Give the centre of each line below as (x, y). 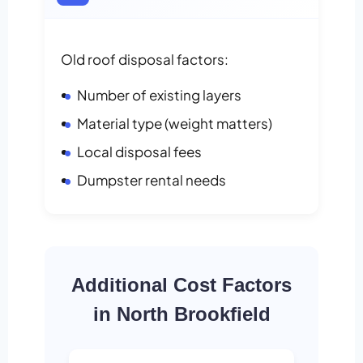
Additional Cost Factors (181, 285)
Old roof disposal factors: (145, 60)
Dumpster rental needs (152, 180)
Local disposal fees (139, 152)
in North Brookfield (181, 314)
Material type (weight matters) (175, 124)
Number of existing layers (159, 95)
